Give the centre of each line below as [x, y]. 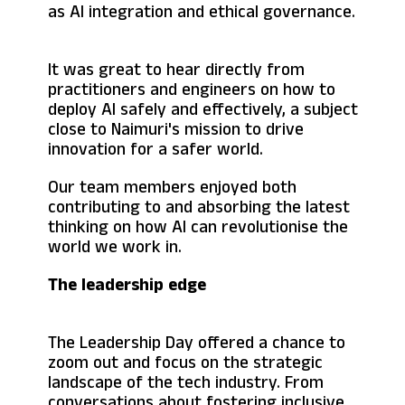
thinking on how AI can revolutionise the [198, 226]
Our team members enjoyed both [172, 187]
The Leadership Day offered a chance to [197, 342]
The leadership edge [127, 284]
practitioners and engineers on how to [192, 89]
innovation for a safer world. [155, 149]
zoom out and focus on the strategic [185, 362]
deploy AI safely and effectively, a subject [203, 109]
